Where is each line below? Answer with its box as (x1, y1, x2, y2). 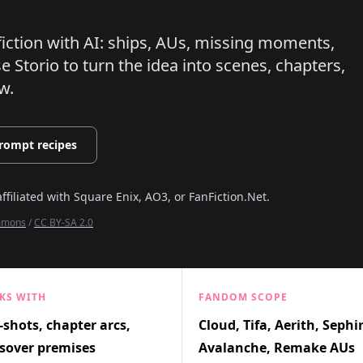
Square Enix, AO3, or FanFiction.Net (74, 189, 267, 204)
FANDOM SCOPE (199, 290, 288, 304)
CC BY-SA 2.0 (34, 216, 93, 229)
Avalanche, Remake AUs (199, 339, 355, 357)
